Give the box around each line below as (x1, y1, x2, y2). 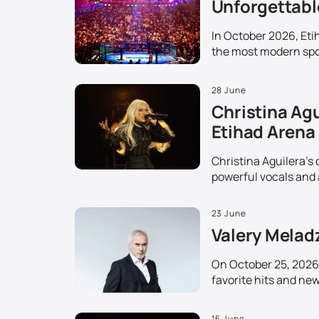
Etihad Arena (211, 120, 315, 144)
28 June (211, 84, 247, 97)
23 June (211, 207, 247, 220)
